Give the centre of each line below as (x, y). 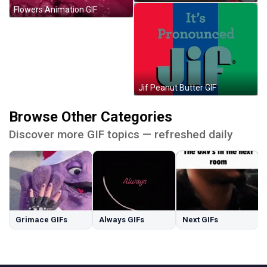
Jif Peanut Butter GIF (177, 88)
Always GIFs (122, 220)
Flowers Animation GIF (55, 10)
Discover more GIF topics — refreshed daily (121, 135)
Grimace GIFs (41, 220)
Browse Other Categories (91, 117)
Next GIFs (200, 220)
